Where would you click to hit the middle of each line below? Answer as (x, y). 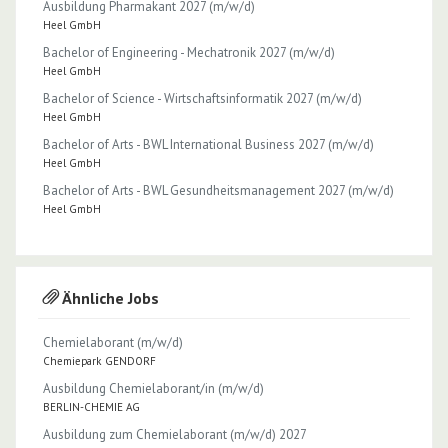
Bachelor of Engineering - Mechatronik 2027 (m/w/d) (189, 52)
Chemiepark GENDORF (99, 360)
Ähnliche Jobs (109, 297)
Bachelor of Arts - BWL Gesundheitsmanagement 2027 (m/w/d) (218, 190)
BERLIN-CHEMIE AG (91, 406)
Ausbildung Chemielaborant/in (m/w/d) (153, 388)
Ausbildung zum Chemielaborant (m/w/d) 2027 (175, 434)
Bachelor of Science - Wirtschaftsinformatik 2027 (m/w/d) (202, 98)
